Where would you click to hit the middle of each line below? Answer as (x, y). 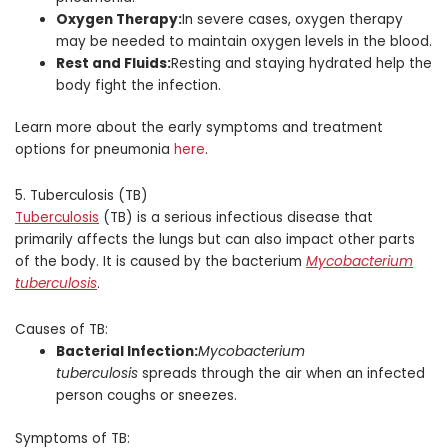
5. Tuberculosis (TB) (81, 196)
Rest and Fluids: (114, 63)
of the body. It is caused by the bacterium (160, 262)
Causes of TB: (61, 330)
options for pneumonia (94, 150)
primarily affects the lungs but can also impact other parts (215, 240)
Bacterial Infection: (127, 352)
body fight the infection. (139, 85)
